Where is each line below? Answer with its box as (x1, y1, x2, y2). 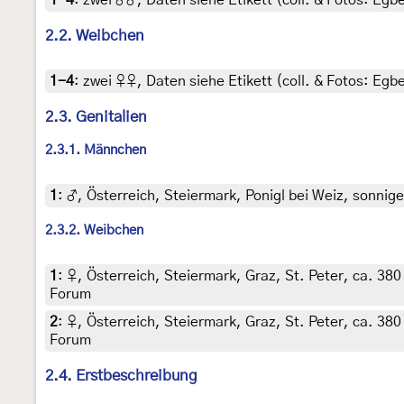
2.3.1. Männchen (45, 142, 146, 157)
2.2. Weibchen (45, 28, 144, 44)
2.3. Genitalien (45, 109, 147, 125)
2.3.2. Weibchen (45, 223, 143, 237)
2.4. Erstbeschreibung (45, 367, 197, 383)
